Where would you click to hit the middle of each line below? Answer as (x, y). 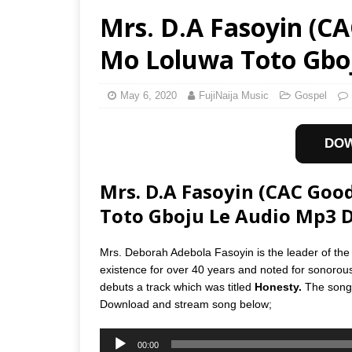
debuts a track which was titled (177, 286)
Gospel (311, 95)
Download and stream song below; (186, 304)
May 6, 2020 (148, 95)
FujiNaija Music (234, 95)
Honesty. (280, 286)
